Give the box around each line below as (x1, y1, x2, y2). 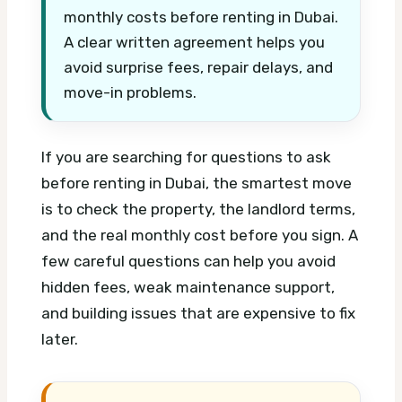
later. (41, 330, 78, 349)
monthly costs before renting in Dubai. (64, 7, 338, 26)
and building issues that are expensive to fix (41, 304, 355, 323)
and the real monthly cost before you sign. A (41, 226, 358, 245)
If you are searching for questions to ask (41, 148, 331, 167)
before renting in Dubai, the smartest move (41, 174, 352, 193)
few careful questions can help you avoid (41, 252, 336, 271)
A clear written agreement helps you (64, 32, 325, 51)
